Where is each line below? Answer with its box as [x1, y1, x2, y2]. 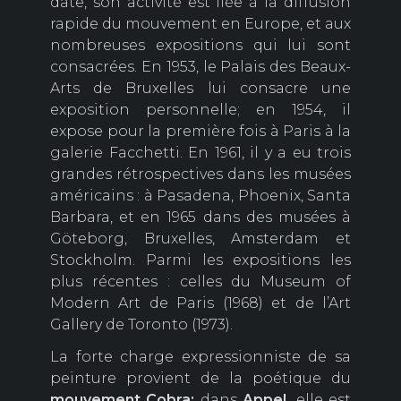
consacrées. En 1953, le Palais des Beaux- [50, 58, 351, 76]
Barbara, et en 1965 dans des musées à [50, 209, 351, 226]
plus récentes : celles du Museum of [50, 273, 351, 291]
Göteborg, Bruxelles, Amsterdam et [50, 230, 351, 248]
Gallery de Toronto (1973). [50, 316, 233, 334]
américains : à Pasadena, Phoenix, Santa [50, 187, 351, 205]
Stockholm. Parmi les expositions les [50, 252, 351, 269]
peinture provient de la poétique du [50, 370, 351, 388]
